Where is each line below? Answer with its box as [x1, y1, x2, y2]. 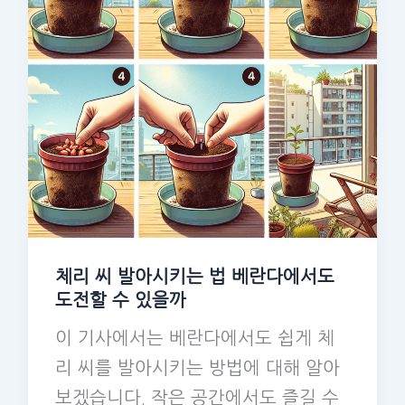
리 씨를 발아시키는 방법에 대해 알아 [54, 358, 340, 377]
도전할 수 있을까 [54, 290, 186, 309]
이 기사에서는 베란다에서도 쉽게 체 [54, 328, 334, 347]
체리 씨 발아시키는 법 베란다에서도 [54, 267, 334, 286]
